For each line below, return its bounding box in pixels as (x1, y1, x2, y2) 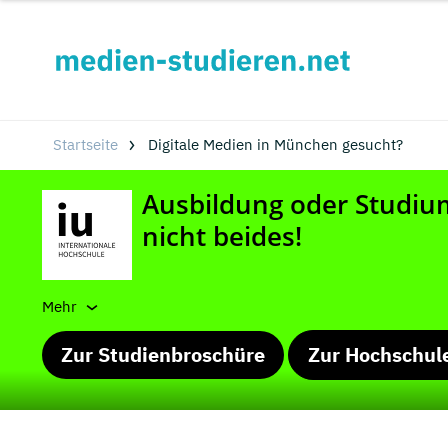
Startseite (52, 135, 118, 154)
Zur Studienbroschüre (61, 341, 265, 368)
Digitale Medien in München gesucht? (147, 135, 403, 154)
